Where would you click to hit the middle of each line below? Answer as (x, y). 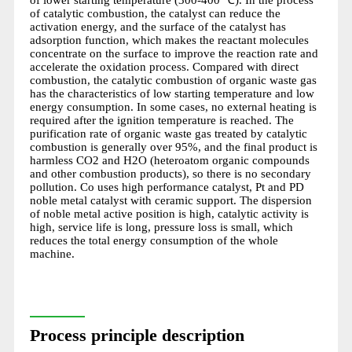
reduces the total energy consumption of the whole (154, 240)
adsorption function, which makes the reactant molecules (169, 40)
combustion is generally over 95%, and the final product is (173, 147)
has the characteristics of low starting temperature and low (172, 93)
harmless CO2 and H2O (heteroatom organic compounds (169, 160)
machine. (52, 253)
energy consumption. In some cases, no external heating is (173, 106)
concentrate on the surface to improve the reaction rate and (174, 53)
